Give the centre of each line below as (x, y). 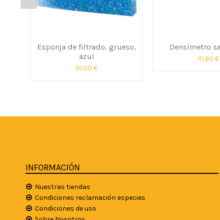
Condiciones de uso (66, 208)
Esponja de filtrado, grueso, (86, 47)
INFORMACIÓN (53, 167)
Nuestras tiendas (63, 187)
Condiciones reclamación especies (90, 197)
